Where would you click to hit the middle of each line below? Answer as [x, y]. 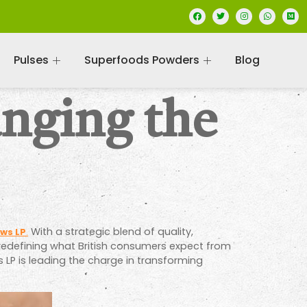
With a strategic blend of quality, [111, 232]
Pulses [31, 60]
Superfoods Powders [142, 60]
